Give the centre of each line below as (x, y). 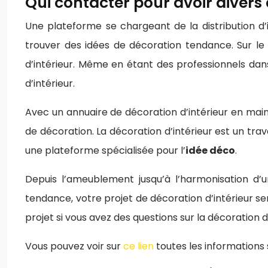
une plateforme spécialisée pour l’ (105, 150)
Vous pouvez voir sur (74, 246)
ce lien (138, 246)
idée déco (210, 150)
